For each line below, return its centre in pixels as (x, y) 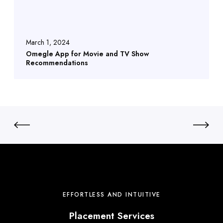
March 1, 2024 (48, 42)
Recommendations (57, 62)
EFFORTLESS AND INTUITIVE (111, 194)
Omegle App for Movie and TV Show (87, 54)
